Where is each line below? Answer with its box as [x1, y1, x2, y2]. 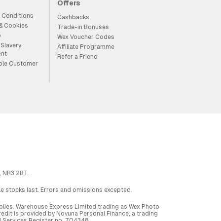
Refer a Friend [57, 53, 98, 60]
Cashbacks [57, 13, 89, 21]
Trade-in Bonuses [57, 23, 109, 31]
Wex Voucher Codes [57, 33, 114, 40]
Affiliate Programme [57, 43, 114, 50]
